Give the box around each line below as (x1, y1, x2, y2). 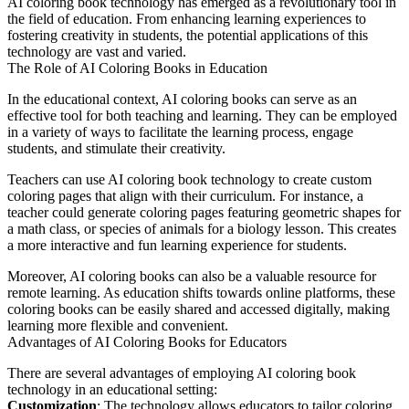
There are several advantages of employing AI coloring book (7, 365, 356, 382)
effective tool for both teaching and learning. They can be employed (7, 108, 397, 124)
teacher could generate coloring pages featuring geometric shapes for (7, 204, 401, 221)
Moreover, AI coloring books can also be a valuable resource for (7, 268, 376, 285)
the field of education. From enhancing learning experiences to (7, 11, 366, 27)
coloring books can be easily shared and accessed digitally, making (7, 301, 390, 318)
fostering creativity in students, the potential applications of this (7, 27, 368, 44)
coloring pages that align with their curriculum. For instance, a (7, 188, 363, 204)
